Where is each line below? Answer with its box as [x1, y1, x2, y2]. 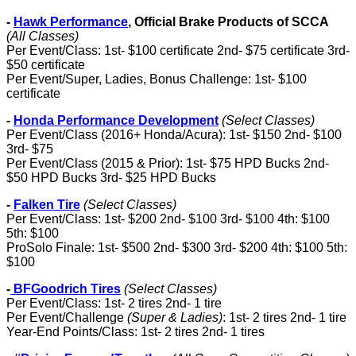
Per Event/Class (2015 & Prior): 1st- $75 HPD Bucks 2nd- [6, 157, 329, 170]
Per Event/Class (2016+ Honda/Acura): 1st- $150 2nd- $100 [6, 128, 342, 141]
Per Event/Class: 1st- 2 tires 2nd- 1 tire [6, 296, 222, 310]
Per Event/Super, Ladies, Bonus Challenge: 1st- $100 [6, 72, 307, 86]
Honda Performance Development [14, 114, 219, 127]
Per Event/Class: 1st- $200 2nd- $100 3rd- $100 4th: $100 [6, 212, 330, 226]
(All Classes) [6, 29, 79, 43]
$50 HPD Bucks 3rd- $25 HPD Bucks [6, 171, 216, 184]
